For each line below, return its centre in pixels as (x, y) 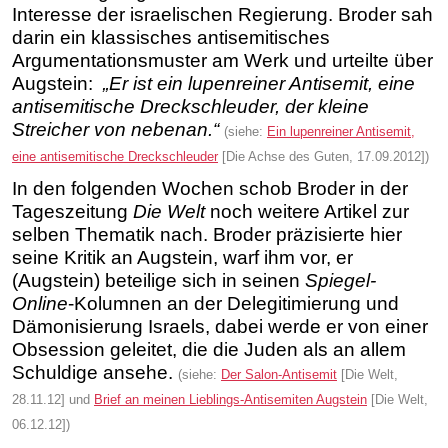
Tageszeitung (72, 212)
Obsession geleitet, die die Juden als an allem (209, 350)
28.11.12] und (53, 400)
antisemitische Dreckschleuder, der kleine (190, 106)
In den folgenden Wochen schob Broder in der (210, 189)
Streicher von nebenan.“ (118, 129)
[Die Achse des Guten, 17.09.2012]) (323, 156)
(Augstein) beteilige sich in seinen (158, 281)
